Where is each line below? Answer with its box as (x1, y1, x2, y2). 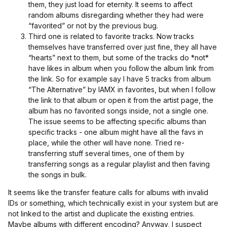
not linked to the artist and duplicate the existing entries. (8, 209, 195, 218)
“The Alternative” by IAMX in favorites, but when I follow (28, 85, 215, 94)
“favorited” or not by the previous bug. (28, 21, 158, 30)
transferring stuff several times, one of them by (28, 149, 184, 158)
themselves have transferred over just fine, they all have (28, 43, 217, 51)
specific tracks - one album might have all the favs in (28, 128, 203, 136)
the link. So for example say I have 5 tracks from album (28, 74, 211, 83)
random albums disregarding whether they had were (28, 11, 204, 19)
